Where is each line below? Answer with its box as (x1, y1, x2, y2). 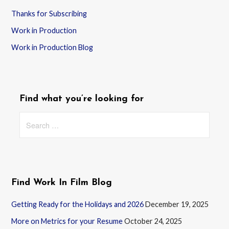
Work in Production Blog (11, 42, 94, 52)
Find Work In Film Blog (11, 177, 112, 188)
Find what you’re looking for (19, 94, 144, 104)
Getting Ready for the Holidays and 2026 (11, 199, 144, 209)
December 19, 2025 (145, 199, 209, 209)
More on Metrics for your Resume (11, 216, 123, 225)
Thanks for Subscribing (11, 9, 87, 18)
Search (19, 113, 43, 122)
